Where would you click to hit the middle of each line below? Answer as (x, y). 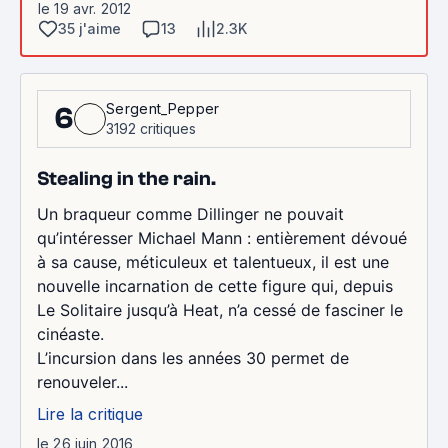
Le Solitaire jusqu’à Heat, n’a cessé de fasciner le (220, 309)
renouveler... (82, 381)
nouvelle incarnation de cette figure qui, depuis (215, 285)
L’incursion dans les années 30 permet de (193, 357)
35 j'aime (89, 28)
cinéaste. (70, 333)
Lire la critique (90, 413)
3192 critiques (151, 128)
